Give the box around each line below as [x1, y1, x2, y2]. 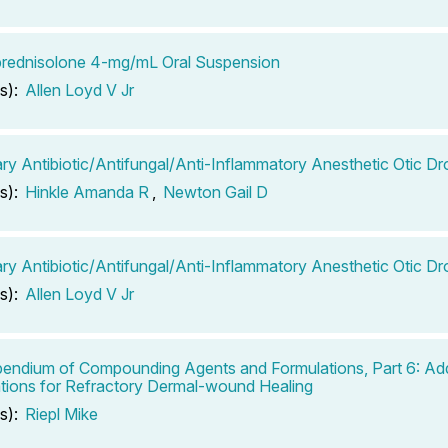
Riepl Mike [25, 403, 98, 424]
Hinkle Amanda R [25, 181, 149, 202]
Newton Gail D [163, 181, 268, 202]
